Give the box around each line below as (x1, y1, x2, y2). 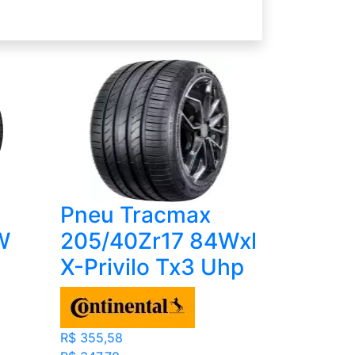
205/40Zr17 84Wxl (59, 227, 257, 255)
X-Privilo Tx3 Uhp (59, 254, 244, 281)
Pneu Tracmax (59, 201, 211, 229)
